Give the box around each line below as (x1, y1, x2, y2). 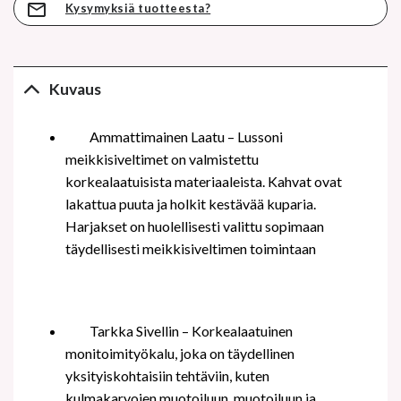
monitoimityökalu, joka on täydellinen (64, 344, 294, 362)
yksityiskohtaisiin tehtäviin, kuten (64, 366, 269, 384)
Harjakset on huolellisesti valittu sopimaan (64, 218, 324, 235)
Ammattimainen (89, 128, 188, 146)
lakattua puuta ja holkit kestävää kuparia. (64, 195, 316, 213)
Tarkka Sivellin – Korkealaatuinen (89, 321, 293, 339)
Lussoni (236, 128, 283, 146)
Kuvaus (49, 79, 102, 98)
